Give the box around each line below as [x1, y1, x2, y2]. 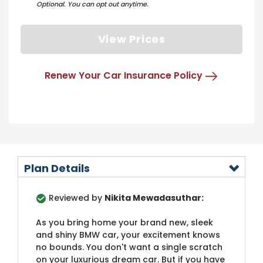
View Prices [97, 32, 166, 47]
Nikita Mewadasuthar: [104, 191, 204, 204]
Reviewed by [49, 191, 104, 204]
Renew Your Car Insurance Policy [45, 68, 203, 82]
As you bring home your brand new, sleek [36, 216, 213, 228]
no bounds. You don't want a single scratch [36, 241, 222, 253]
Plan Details [24, 160, 90, 176]
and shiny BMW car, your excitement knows [36, 228, 220, 241]
